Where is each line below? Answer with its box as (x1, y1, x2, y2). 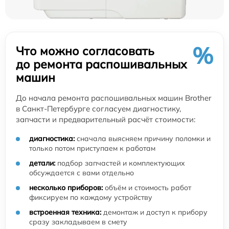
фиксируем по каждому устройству (29, 193, 152, 202)
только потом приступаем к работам (29, 144, 155, 153)
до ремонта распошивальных (16, 57, 187, 72)
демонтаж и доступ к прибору (101, 208, 208, 217)
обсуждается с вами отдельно (29, 168, 134, 178)
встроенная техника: (29, 208, 101, 217)
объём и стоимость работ (103, 183, 191, 193)
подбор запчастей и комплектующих (55, 158, 185, 168)
